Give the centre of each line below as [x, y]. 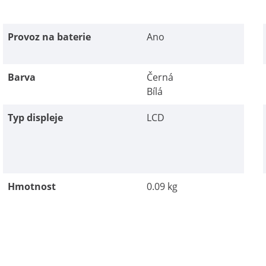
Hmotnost [32, 186]
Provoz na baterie [50, 37]
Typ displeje [36, 118]
